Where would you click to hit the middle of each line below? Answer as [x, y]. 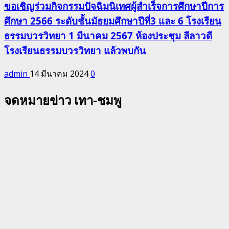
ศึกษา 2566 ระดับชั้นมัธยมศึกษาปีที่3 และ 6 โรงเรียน [113, 20]
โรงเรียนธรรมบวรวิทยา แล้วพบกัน [76, 50]
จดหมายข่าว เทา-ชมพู [63, 100]
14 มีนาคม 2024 [60, 74]
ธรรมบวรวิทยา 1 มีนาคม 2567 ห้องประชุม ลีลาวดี [108, 35]
